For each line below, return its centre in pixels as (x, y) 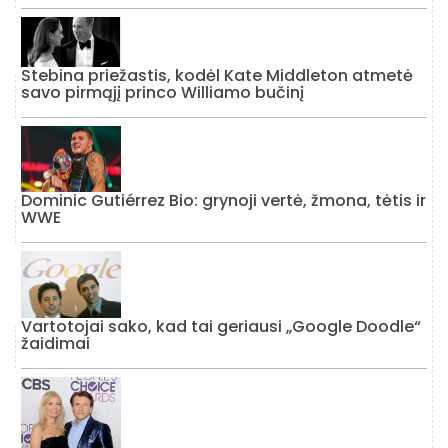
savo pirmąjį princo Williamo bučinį (162, 92)
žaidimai (55, 344)
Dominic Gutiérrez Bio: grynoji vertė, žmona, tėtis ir (223, 201)
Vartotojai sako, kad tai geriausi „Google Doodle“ (221, 327)
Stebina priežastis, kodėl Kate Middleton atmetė (217, 75)
